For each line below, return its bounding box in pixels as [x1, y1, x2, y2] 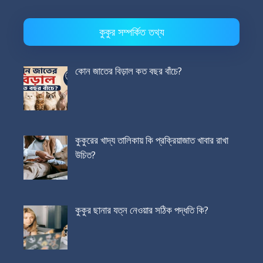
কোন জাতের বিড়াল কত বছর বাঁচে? [75, 63, 182, 77]
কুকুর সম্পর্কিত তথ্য [99, 24, 164, 39]
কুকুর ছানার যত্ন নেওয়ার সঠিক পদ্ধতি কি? [75, 203, 208, 217]
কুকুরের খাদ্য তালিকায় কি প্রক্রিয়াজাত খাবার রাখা [75, 133, 228, 147]
